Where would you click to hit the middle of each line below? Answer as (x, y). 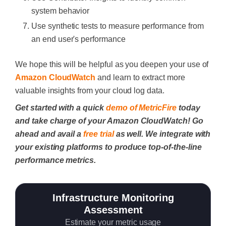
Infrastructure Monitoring (113, 198)
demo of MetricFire (141, 108)
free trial (99, 134)
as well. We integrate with (162, 134)
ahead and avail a (48, 134)
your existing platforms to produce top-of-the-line (108, 147)
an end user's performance (78, 39)
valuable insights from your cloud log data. (90, 91)
